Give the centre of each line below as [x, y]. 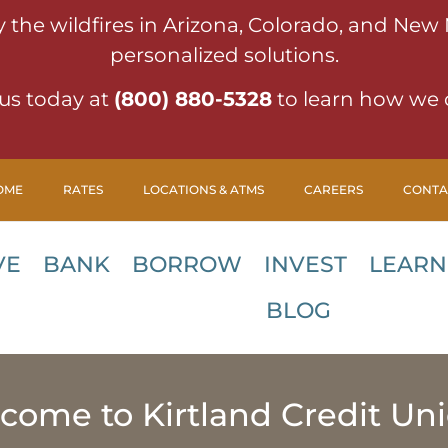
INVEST [305, 265]
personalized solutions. [224, 55]
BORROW [186, 265]
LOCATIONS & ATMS [203, 189]
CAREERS [333, 189]
